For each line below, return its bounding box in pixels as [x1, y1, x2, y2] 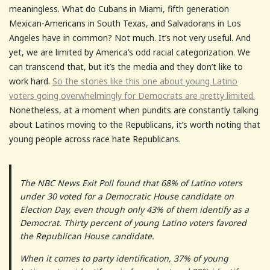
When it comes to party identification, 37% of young [19, 252, 228, 264]
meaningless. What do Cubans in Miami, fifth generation [9, 2, 229, 14]
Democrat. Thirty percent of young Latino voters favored [19, 216, 246, 228]
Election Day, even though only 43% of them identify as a [19, 203, 249, 215]
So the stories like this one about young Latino [52, 75, 237, 87]
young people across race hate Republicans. [9, 133, 181, 145]
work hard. [9, 75, 52, 87]
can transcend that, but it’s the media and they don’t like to [9, 60, 243, 72]
